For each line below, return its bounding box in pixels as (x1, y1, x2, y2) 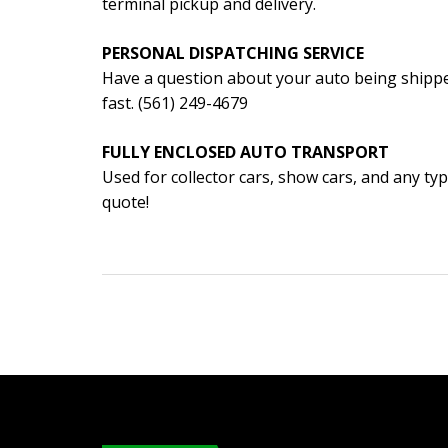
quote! (102, 190, 149, 213)
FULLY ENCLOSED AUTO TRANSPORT (102, 140, 389, 163)
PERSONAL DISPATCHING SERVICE (102, 41, 364, 64)
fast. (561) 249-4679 (102, 91, 248, 114)
